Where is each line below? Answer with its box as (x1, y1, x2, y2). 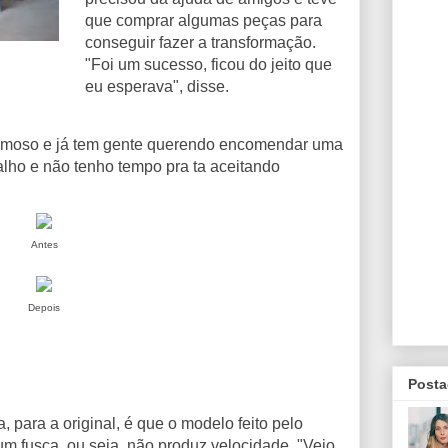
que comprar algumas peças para (85, 12, 322, 30)
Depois (28, 301, 60, 313)
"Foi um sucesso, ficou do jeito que (85, 56, 332, 74)
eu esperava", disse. (85, 78, 233, 96)
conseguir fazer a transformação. (85, 34, 316, 52)
